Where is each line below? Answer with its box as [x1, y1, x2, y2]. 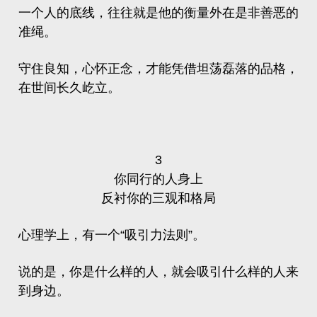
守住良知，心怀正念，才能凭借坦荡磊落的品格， [18, 62, 299, 76]
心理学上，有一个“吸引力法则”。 [18, 228, 205, 242]
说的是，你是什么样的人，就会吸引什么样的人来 [18, 265, 299, 279]
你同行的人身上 [114, 172, 203, 186]
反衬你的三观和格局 [101, 191, 216, 205]
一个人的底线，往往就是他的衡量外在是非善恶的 [18, 6, 299, 20]
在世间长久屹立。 [18, 81, 120, 95]
